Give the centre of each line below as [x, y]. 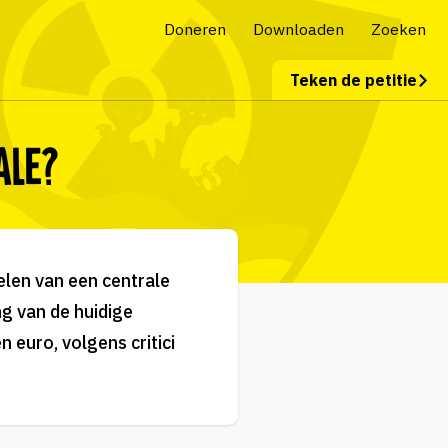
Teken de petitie [353, 80]
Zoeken [398, 29]
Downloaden [298, 29]
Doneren [194, 29]
